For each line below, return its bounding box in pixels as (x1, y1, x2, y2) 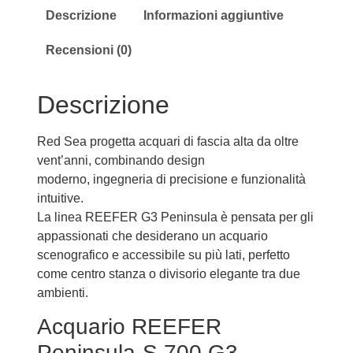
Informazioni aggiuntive (143, 9, 284, 23)
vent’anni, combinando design (36, 153, 205, 167)
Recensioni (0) (46, 43, 132, 57)
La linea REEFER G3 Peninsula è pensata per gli (36, 210, 314, 224)
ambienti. (36, 285, 88, 299)
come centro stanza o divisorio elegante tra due (36, 266, 300, 281)
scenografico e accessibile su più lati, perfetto (36, 247, 290, 262)
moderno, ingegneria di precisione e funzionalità (36, 172, 306, 186)
